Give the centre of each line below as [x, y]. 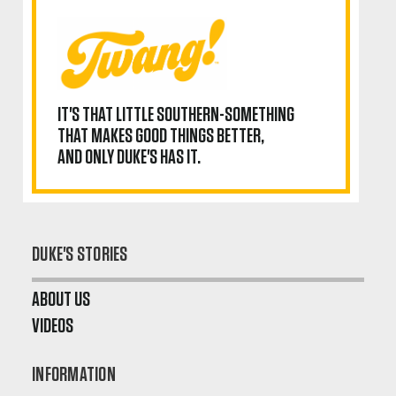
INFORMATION [74, 374]
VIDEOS [53, 326]
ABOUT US [61, 299]
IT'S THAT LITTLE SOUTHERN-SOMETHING [176, 114]
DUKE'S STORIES [80, 254]
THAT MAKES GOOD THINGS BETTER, [161, 136]
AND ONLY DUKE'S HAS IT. [129, 157]
